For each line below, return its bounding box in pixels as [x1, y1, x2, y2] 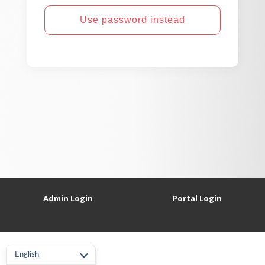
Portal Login [173, 193, 222, 203]
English [15, 251, 39, 258]
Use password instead [80, 15, 185, 25]
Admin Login [43, 193, 93, 203]
